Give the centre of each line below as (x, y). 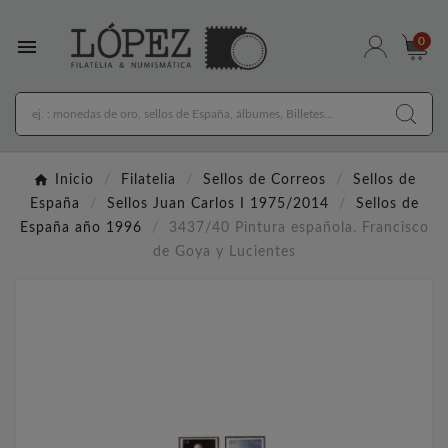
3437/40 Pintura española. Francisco (298, 228)
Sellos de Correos (264, 180)
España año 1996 (80, 228)
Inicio (74, 180)
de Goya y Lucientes (224, 252)
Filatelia (148, 180)
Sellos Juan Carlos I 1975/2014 (217, 204)
